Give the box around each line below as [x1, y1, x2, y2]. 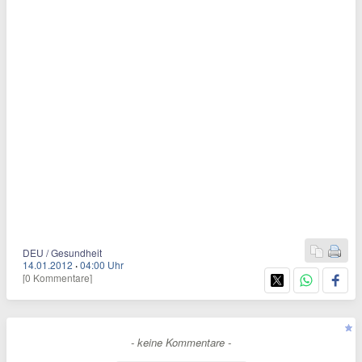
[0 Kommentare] [23, 271, 92, 284]
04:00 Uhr [80, 258, 124, 271]
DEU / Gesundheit [23, 246, 102, 259]
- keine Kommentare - [131, 335, 231, 350]
